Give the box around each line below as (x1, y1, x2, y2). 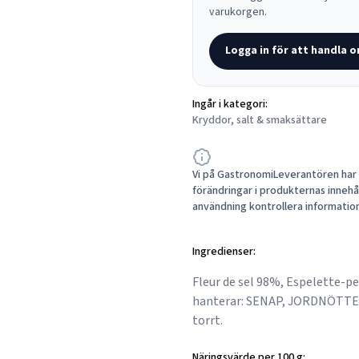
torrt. (192, 312, 223, 329)
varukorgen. (209, 4, 267, 20)
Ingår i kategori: (192, 96, 268, 112)
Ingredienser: (192, 244, 256, 260)
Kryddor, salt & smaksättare (192, 112, 327, 128)
